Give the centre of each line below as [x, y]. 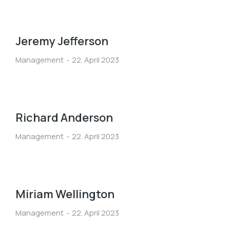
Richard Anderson [64, 118]
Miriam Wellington [65, 194]
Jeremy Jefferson [62, 41]
